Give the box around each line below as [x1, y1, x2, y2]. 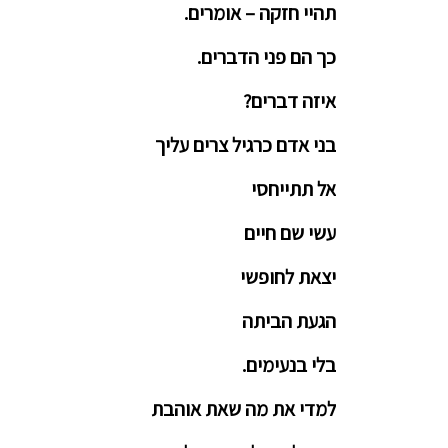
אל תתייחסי [251, 176, 336, 202]
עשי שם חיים [244, 220, 336, 246]
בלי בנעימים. [242, 352, 336, 378]
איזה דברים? [243, 88, 336, 114]
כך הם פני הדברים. [197, 44, 336, 70]
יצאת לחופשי [240, 264, 336, 290]
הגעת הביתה [242, 308, 336, 334]
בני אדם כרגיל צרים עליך [155, 132, 336, 158]
